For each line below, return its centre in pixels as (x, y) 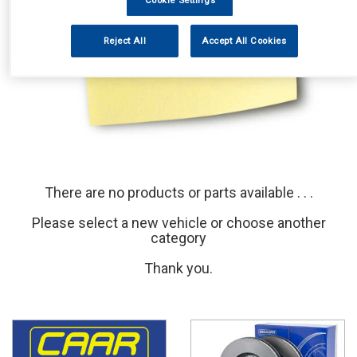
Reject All (125, 41)
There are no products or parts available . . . (178, 193)
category (178, 238)
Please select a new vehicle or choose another (178, 223)
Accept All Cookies (244, 41)
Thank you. (178, 269)
